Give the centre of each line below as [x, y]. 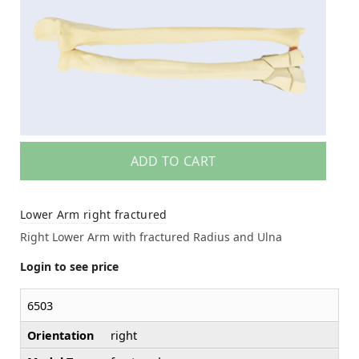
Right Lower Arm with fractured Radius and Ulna [151, 237]
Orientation [61, 336]
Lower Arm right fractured [94, 215]
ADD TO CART [173, 161]
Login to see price [69, 267]
